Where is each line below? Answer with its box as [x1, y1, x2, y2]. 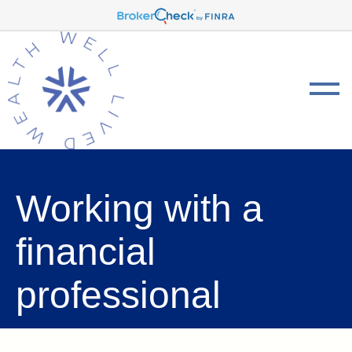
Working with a [16, 188, 263, 229]
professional [16, 274, 221, 316]
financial [16, 231, 156, 273]
